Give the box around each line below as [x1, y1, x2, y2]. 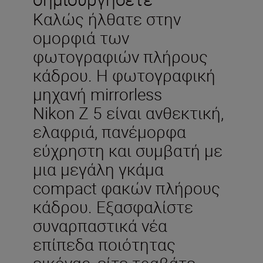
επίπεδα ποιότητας [33, 232, 176, 255]
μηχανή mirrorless [33, 82, 162, 105]
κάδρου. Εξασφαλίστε [33, 195, 193, 218]
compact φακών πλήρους [33, 176, 220, 199]
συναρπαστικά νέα [33, 214, 167, 237]
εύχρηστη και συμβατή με [33, 139, 222, 161]
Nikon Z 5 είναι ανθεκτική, [33, 101, 224, 124]
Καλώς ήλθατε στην [33, 7, 181, 30]
